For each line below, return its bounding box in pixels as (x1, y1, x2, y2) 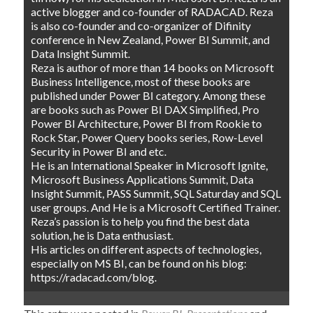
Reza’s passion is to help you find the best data (31, 214, 250, 228)
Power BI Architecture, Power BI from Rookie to (31, 117, 263, 131)
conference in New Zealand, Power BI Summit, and (31, 33, 270, 47)
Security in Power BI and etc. (31, 145, 167, 159)
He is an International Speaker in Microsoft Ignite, (31, 159, 268, 173)
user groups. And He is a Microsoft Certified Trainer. (31, 201, 281, 214)
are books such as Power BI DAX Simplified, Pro (31, 103, 260, 117)
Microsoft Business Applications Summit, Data (31, 173, 254, 187)
